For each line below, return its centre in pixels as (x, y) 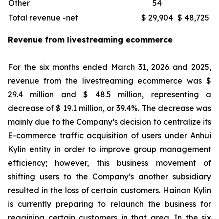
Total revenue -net (48, 18)
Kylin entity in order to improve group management (109, 149)
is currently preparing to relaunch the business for (109, 204)
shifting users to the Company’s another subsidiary (109, 176)
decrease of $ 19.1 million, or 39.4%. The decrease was (109, 108)
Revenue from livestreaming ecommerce (90, 40)
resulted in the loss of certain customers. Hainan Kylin (109, 190)
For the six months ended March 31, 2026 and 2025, (109, 67)
